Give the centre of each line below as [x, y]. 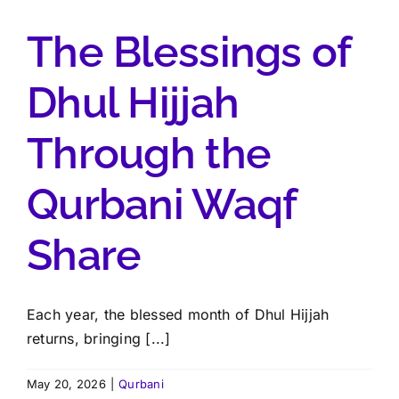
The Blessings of [189, 52]
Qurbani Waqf [162, 204]
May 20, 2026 [66, 384]
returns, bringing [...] [99, 339]
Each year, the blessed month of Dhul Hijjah [178, 315]
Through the [149, 154]
